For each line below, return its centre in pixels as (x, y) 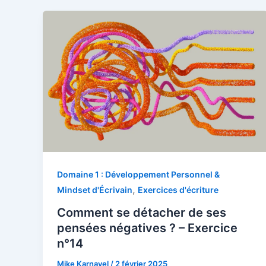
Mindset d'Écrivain (95, 189)
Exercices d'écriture (178, 189)
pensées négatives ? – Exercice (147, 228)
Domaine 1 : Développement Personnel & (138, 174)
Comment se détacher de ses (142, 212)
